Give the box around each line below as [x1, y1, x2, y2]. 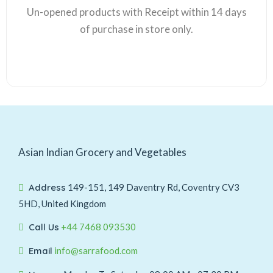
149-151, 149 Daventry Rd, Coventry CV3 [68, 182, 239, 193]
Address [29, 182, 66, 193]
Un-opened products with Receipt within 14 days [26, 5, 247, 18]
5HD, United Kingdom [18, 198, 106, 209]
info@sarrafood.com [54, 245, 138, 256]
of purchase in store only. [80, 23, 193, 35]
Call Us [29, 221, 59, 233]
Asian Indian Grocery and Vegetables [18, 146, 186, 158]
